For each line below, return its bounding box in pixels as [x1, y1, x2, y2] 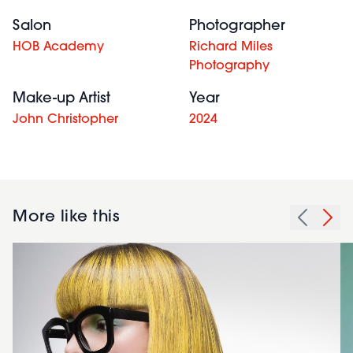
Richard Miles [189, 41, 273, 54]
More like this [13, 210, 119, 225]
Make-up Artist [13, 91, 110, 106]
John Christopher [13, 113, 118, 126]
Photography [189, 60, 269, 72]
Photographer [189, 19, 285, 34]
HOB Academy [13, 41, 104, 54]
